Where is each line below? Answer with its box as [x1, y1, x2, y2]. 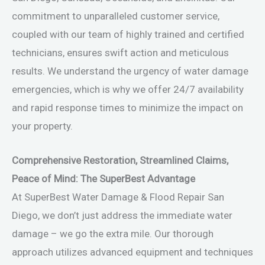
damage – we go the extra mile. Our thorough [12, 227, 214, 240]
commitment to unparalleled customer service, [12, 9, 219, 22]
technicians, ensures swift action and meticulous [12, 46, 229, 59]
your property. [12, 119, 73, 132]
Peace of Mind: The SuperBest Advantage [12, 172, 195, 185]
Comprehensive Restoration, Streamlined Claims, [12, 154, 228, 166]
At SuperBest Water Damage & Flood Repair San [12, 190, 224, 203]
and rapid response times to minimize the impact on [12, 101, 243, 114]
